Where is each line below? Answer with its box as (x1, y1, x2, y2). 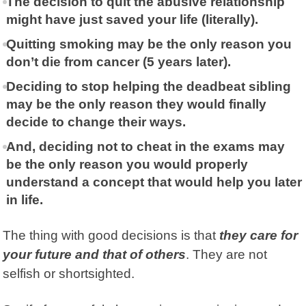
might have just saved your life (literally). (5, 12, 258, 27)
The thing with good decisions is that (3, 227, 217, 242)
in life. (5, 192, 57, 207)
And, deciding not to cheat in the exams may (5, 139, 285, 154)
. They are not (186, 247, 268, 262)
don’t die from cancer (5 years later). (5, 54, 231, 69)
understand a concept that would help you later (5, 174, 302, 189)
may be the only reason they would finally (5, 96, 266, 111)
